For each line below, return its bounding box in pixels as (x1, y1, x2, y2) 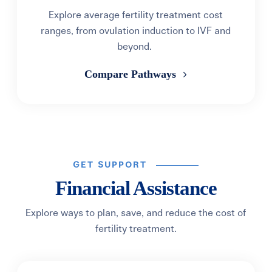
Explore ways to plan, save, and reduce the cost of (25, 208, 246, 218)
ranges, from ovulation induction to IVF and (41, 26, 231, 36)
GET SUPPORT (73, 161, 148, 169)
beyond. (117, 42, 155, 52)
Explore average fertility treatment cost (49, 10, 223, 20)
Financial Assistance (55, 177, 217, 199)
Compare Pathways (84, 68, 179, 80)
